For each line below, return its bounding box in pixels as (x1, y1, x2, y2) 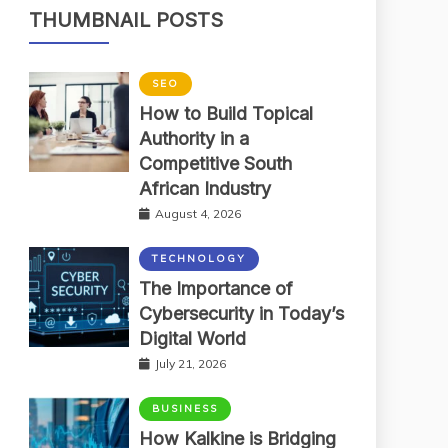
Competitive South (139, 152, 292, 174)
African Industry (139, 177, 271, 199)
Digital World (139, 327, 246, 349)
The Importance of (139, 277, 293, 299)
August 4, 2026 (155, 205, 241, 221)
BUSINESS (152, 401, 218, 415)
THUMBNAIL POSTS (29, 7, 223, 32)
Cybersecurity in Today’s (139, 302, 344, 324)
